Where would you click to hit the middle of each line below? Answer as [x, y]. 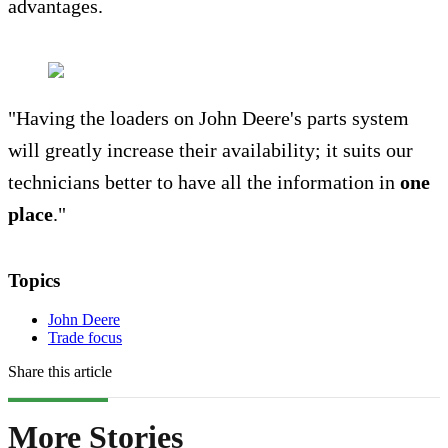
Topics [34, 281]
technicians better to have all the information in [204, 182]
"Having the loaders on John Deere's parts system [208, 118]
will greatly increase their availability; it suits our [210, 150]
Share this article [60, 371]
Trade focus [85, 337]
